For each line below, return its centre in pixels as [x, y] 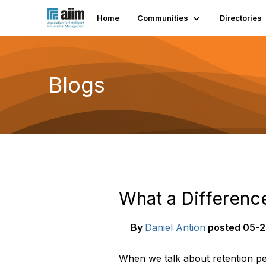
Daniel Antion [175, 227]
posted [224, 227]
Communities [163, 18]
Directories [241, 18]
